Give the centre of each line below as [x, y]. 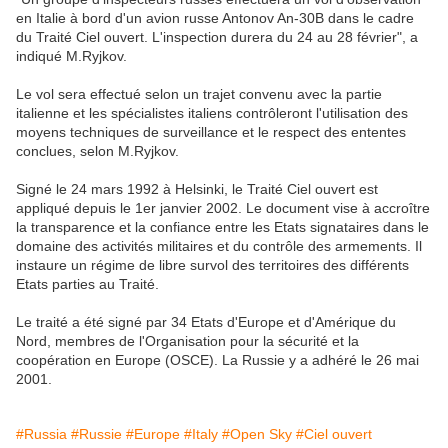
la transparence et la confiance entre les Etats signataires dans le [222, 227]
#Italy [201, 434]
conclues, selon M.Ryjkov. [97, 151]
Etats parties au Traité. [87, 284]
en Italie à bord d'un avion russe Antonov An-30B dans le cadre [215, 18]
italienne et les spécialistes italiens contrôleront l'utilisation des [212, 113]
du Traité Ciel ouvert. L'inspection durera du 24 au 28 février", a [217, 37]
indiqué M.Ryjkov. [71, 56]
